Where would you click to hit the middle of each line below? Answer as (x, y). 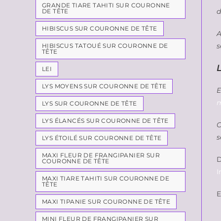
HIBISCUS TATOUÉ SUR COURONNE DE (105, 46)
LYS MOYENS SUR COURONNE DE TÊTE (104, 86)
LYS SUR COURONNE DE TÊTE (90, 103)
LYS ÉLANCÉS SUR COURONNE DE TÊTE (105, 121)
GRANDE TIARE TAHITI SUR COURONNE (106, 5)
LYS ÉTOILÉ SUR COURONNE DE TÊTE (102, 138)
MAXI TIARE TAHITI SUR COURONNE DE (106, 178)
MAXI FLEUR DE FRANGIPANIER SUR (101, 155)
